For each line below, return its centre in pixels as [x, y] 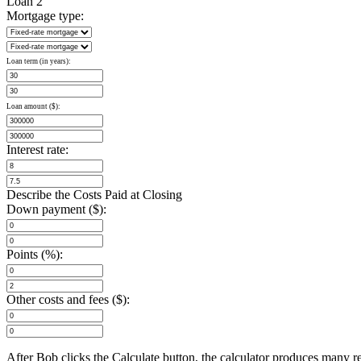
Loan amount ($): [33, 106]
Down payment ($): [56, 209]
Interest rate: [37, 149]
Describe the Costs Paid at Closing [94, 194]
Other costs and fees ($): [68, 299]
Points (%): [35, 254]
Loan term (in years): [39, 61]
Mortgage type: [45, 15]
